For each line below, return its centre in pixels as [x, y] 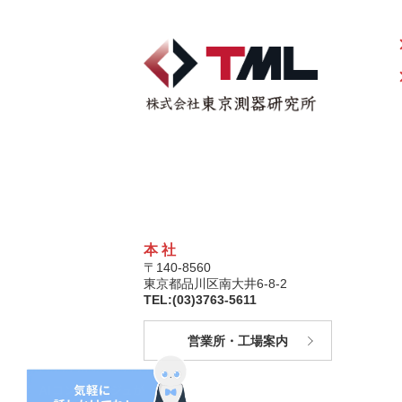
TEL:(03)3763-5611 [200, 300]
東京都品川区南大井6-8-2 [215, 284]
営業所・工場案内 [237, 341]
